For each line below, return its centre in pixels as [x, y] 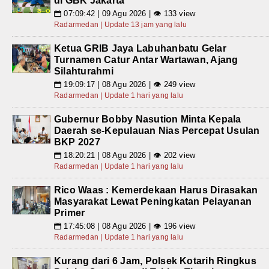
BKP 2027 [77, 142]
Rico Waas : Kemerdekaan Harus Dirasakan [156, 190]
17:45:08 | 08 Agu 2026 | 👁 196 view [128, 226]
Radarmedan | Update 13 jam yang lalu [121, 24]
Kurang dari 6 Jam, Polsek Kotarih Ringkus [155, 261]
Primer [70, 213]
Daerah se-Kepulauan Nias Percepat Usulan [157, 130]
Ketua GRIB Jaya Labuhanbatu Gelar [140, 48]
